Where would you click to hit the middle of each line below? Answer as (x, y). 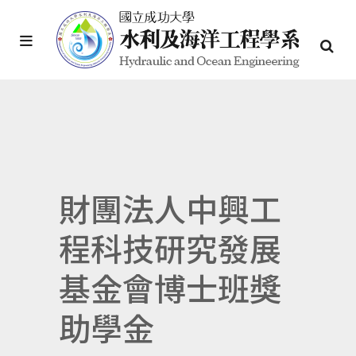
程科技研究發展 (170, 248)
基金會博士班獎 (170, 288)
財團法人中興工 (170, 208)
